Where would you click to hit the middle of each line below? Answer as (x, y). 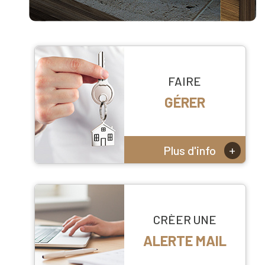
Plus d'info (191, 150)
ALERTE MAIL (185, 241)
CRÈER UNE (185, 220)
